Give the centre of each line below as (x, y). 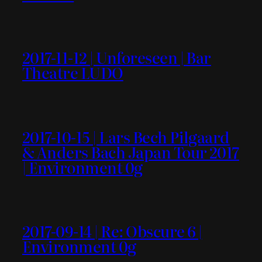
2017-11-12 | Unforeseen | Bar (117, 57)
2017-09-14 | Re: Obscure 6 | (112, 230)
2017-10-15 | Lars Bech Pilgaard (126, 136)
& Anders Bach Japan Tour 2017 (131, 151)
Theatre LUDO (73, 73)
